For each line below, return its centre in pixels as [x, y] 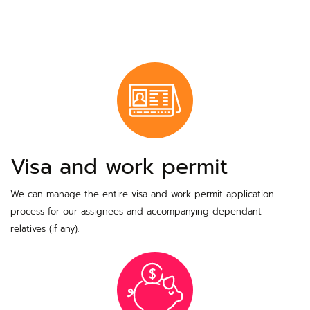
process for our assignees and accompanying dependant [136, 212]
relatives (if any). [45, 229]
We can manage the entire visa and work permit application [142, 194]
